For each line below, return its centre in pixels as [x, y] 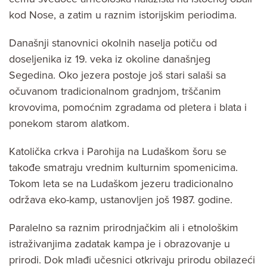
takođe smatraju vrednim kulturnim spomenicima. [123, 168]
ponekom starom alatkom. [69, 124]
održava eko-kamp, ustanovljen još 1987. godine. [121, 200]
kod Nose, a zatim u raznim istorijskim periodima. [123, 15]
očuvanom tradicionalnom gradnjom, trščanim [115, 91]
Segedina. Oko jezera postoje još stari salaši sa [117, 75]
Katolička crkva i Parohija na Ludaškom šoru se [118, 152]
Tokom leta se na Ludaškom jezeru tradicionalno [121, 184]
